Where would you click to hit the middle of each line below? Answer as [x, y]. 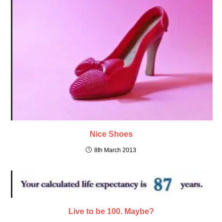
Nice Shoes [111, 134]
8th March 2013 [115, 150]
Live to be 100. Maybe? [111, 212]
